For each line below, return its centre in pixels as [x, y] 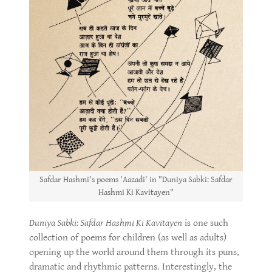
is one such [205, 223]
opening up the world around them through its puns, [134, 253]
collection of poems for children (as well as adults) [128, 238]
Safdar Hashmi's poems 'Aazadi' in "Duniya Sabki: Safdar [136, 180]
